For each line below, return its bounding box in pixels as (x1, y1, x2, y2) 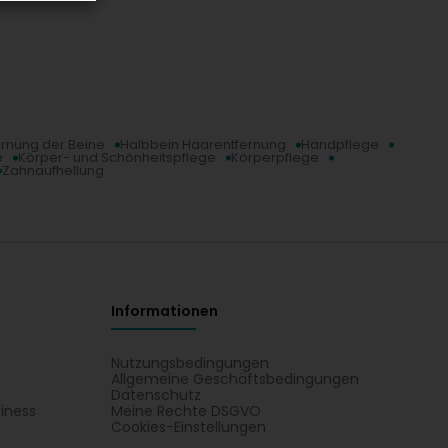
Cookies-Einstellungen (110, 417, 266, 437)
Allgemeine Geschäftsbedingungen (110, 369, 359, 389)
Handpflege (301, 135, 379, 154)
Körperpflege (231, 148, 319, 167)
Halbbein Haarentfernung (120, 135, 286, 154)
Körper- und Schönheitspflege (18, 148, 216, 167)
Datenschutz (110, 385, 201, 405)
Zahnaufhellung (2, 161, 104, 180)
